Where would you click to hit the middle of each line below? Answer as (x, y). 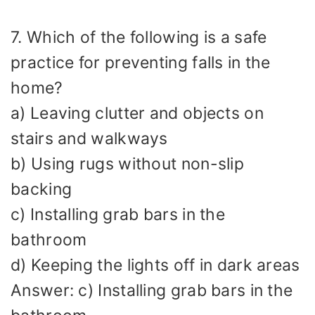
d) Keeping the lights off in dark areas (155, 265)
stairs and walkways (89, 139)
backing (41, 189)
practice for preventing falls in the (141, 63)
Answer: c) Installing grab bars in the (152, 291)
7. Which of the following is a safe (139, 38)
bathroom (49, 240)
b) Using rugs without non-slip (127, 164)
